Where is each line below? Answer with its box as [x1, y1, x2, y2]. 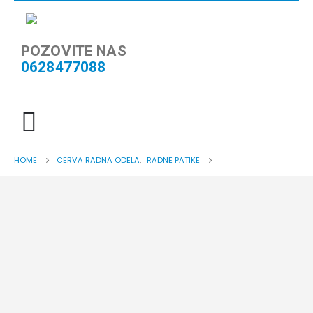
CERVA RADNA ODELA [57, 154, 140, 166]
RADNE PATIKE [147, 154, 200, 166]
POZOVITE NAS [21, 43, 126, 59]
